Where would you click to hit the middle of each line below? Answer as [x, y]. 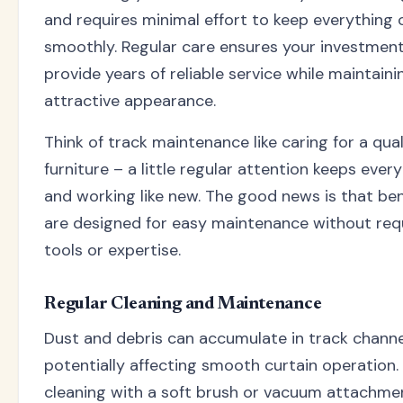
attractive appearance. [130, 100]
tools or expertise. [112, 250]
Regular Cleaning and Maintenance [183, 304]
